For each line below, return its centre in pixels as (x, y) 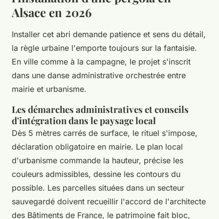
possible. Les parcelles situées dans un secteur (98, 187)
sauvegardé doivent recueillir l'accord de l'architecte (109, 201)
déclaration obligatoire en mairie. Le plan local (97, 146)
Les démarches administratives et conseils (100, 109)
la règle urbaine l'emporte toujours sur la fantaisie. (104, 48)
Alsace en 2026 (52, 12)
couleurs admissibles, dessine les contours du (96, 174)
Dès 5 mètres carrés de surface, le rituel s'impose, (105, 133)
